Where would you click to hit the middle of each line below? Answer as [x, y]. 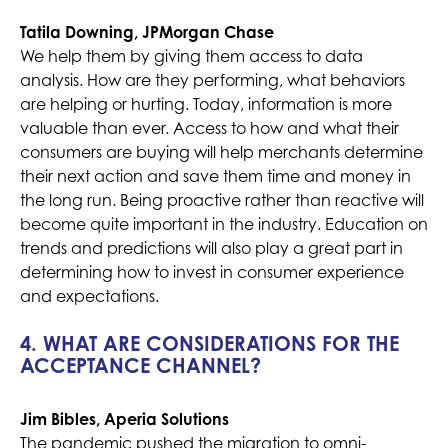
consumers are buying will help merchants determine [221, 152]
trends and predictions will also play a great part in [211, 248]
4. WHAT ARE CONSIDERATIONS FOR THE [209, 344]
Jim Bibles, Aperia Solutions [124, 419]
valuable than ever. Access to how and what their [209, 128]
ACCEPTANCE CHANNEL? [140, 366]
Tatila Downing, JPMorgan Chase [147, 32]
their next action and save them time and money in [215, 176]
